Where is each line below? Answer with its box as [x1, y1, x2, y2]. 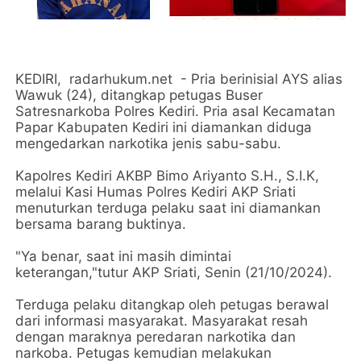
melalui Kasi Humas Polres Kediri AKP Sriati [15, 184, 297, 201]
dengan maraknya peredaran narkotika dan [15, 329, 297, 346]
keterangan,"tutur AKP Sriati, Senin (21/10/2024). [15, 264, 337, 281]
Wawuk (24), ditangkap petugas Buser [15, 87, 263, 104]
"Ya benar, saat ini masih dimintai [15, 248, 232, 265]
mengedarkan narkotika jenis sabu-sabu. [15, 135, 286, 152]
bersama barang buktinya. [15, 216, 191, 233]
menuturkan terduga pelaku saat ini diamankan [15, 200, 322, 217]
